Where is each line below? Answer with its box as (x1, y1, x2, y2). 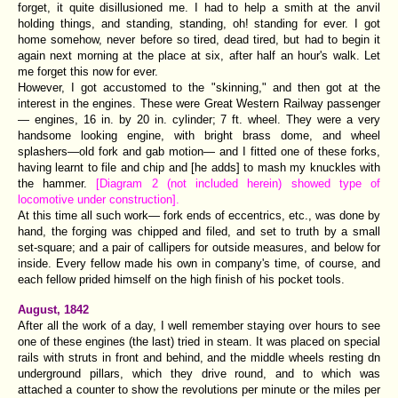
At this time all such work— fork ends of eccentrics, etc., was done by (18, 208, 380, 222)
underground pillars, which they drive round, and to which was (18, 366, 380, 380)
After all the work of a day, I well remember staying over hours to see (18, 318, 380, 332)
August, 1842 (18, 302, 89, 316)
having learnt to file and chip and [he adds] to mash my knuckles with (18, 160, 380, 174)
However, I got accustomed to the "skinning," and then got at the (18, 80, 380, 94)
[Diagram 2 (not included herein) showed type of (96, 176, 381, 190)
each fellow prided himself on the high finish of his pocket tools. (18, 272, 345, 286)
